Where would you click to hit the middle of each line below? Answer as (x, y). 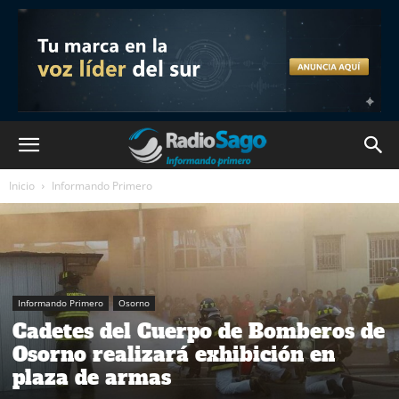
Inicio (22, 186)
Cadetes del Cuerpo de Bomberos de (199, 332)
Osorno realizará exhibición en (174, 355)
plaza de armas (92, 378)
